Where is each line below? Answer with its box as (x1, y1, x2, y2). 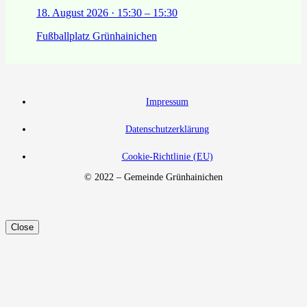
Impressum (146, 96, 188, 107)
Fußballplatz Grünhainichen (36, 29, 157, 42)
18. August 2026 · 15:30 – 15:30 (36, 6, 177, 19)
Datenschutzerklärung (125, 123, 209, 134)
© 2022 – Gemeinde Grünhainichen (84, 171, 223, 182)
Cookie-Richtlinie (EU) (121, 151, 213, 162)
